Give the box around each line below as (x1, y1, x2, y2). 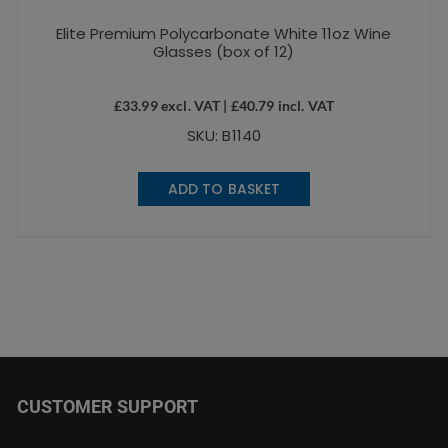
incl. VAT (274, 97, 335, 115)
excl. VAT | (157, 97, 231, 115)
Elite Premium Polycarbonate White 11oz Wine (56, 23, 392, 45)
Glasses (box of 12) (153, 41, 295, 63)
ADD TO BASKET (167, 179, 281, 200)
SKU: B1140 (186, 125, 262, 147)
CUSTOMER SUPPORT (17, 396, 199, 418)
